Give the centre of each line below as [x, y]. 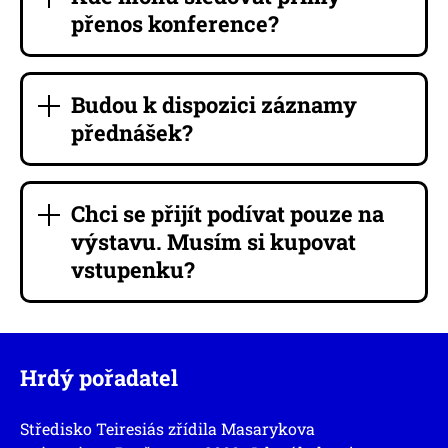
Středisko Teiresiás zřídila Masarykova [167, 428]
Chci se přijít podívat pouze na [227, 213]
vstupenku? [133, 269]
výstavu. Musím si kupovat [213, 241]
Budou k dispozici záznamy [214, 104]
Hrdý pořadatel [99, 377]
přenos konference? [175, 23]
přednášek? [132, 132]
